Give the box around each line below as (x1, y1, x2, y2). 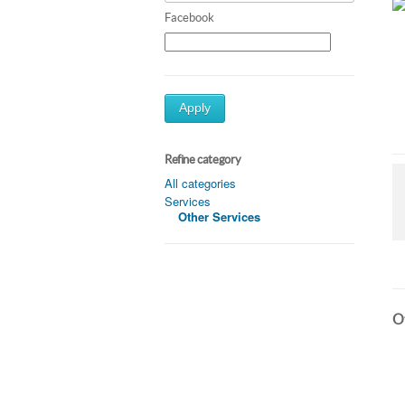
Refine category (165, 152, 241, 166)
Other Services (178, 207, 260, 225)
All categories (165, 174, 236, 192)
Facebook (165, 10, 214, 24)
